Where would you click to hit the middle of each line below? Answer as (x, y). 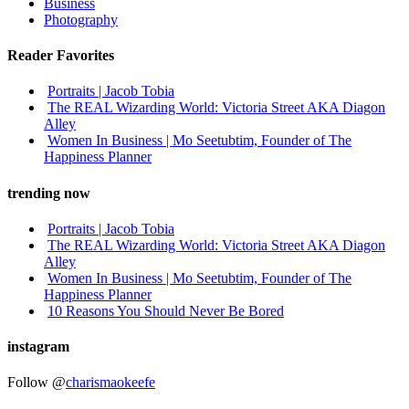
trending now (49, 193)
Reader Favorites (61, 56)
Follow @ (37, 383)
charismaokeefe (110, 383)
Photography (81, 19)
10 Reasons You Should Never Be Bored (166, 310)
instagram (38, 347)
